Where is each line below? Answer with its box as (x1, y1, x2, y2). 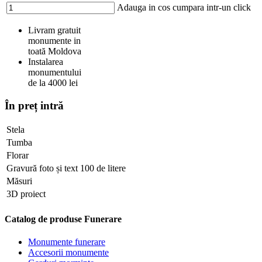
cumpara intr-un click (173, 2, 251, 12)
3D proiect (6, 189, 46, 199)
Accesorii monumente (28, 247, 109, 257)
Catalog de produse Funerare (5, 213, 122, 224)
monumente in (28, 35, 81, 46)
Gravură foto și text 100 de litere (6, 163, 126, 174)
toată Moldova (28, 46, 81, 56)
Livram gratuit (28, 25, 81, 35)
